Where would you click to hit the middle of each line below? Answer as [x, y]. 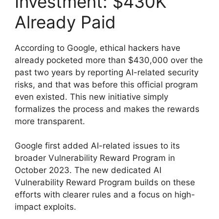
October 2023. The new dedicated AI [88, 170]
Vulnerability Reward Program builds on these [105, 183]
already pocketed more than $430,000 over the [109, 60]
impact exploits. [45, 207]
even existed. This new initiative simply [91, 97]
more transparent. [50, 121]
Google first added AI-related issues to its [97, 146]
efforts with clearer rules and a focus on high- [105, 195]
